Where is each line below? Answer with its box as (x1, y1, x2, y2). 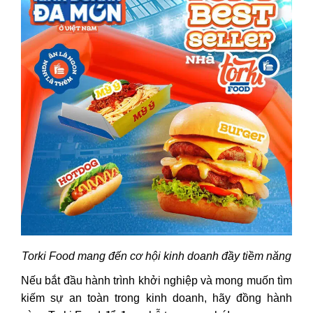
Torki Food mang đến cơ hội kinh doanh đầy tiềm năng (22, 249, 291, 262)
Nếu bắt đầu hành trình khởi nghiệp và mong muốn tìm (21, 274, 292, 286)
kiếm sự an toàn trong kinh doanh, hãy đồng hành (21, 291, 292, 304)
